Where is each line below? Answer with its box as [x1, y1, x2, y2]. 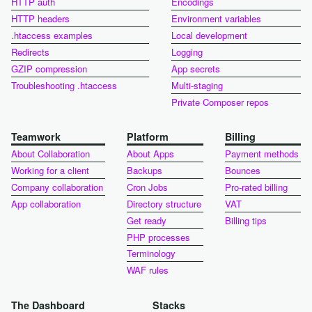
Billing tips [225, 213, 267, 227]
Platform [127, 129, 172, 143]
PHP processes [127, 230, 191, 244]
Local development [171, 29, 247, 42]
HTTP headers [10, 12, 70, 26]
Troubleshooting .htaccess [10, 78, 117, 92]
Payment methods [225, 147, 299, 161]
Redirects [10, 45, 49, 58]
